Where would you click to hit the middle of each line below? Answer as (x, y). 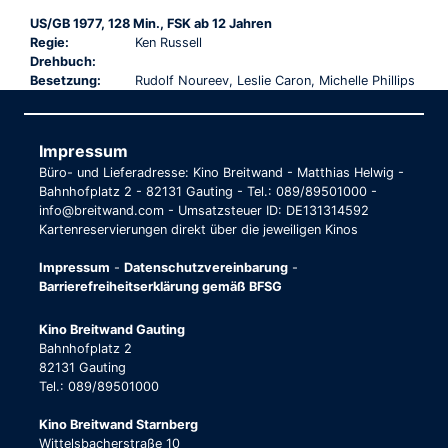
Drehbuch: (63, 61)
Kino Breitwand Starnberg (118, 424)
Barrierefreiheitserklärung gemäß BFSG (160, 286)
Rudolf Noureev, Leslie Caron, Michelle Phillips (274, 80)
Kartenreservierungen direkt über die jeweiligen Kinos (198, 229)
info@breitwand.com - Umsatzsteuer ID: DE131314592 (204, 210)
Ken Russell (168, 42)
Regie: (49, 42)
